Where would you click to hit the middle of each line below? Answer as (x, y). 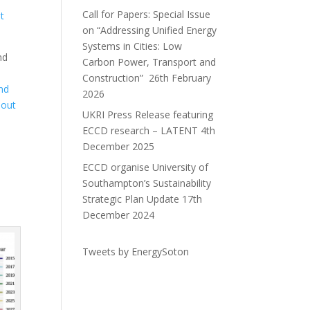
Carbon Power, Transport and (149, 62)
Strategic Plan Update (131, 199)
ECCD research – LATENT (140, 130)
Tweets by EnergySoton (136, 252)
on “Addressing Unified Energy (150, 30)
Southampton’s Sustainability (147, 183)
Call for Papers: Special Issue (147, 14)
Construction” (115, 78)
